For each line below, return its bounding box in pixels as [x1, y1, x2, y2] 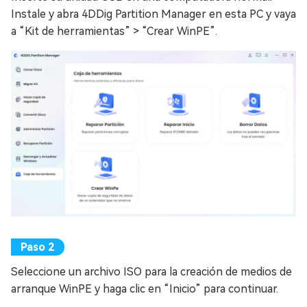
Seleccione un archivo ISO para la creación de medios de [11, 265, 292, 278]
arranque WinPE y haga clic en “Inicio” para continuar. [11, 282, 278, 295]
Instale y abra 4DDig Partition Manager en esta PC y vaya [11, 7, 296, 21]
